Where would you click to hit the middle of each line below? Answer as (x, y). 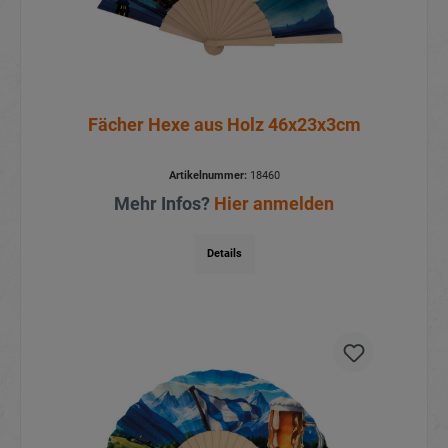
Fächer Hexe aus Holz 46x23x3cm (224, 125)
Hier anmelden (274, 204)
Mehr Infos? (164, 204)
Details (224, 254)
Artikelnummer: (207, 176)
